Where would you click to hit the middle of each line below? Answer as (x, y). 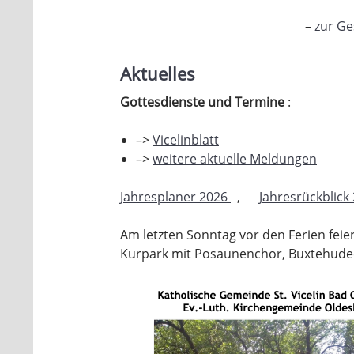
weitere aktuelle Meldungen (235, 158)
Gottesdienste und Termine (204, 102)
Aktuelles (160, 73)
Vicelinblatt (186, 139)
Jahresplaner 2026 (175, 196)
